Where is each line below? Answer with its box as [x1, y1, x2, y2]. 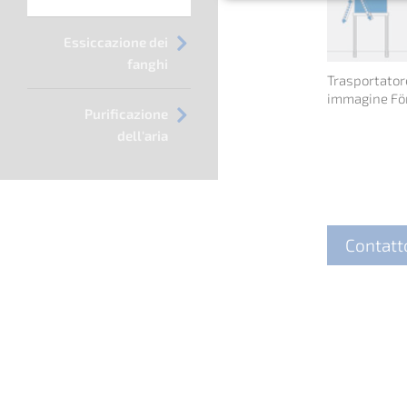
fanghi [127, 55, 168, 73]
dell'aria [117, 127, 168, 144]
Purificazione [84, 105, 168, 123]
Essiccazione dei [64, 34, 168, 51]
